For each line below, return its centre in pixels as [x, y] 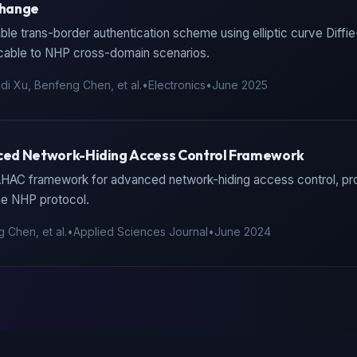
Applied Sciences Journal [141, 231]
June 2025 [240, 85]
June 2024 [243, 231]
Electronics [177, 85]
